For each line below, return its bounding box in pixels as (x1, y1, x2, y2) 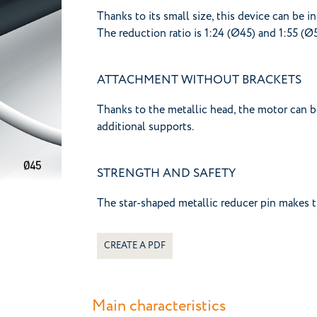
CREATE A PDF (104, 239, 166, 252)
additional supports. (97, 119, 194, 134)
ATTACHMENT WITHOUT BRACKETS (97, 71, 301, 88)
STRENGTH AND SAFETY (97, 165, 236, 182)
